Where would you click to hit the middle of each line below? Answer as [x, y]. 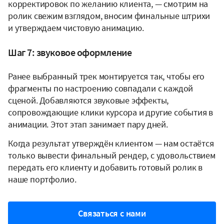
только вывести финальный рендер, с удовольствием [112, 155]
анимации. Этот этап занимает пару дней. [88, 124]
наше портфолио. [42, 179]
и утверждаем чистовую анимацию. [76, 27]
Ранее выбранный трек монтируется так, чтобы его [106, 76]
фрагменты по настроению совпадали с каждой [101, 88]
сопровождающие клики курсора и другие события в [111, 112]
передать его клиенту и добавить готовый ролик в [105, 167]
